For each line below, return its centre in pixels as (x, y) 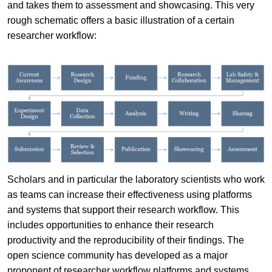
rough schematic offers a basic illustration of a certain (121, 20)
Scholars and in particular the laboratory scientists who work (136, 180)
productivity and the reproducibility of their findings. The (125, 240)
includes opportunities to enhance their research (110, 225)
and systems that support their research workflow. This (123, 210)
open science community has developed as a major (117, 256)
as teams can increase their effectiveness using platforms (129, 195)
